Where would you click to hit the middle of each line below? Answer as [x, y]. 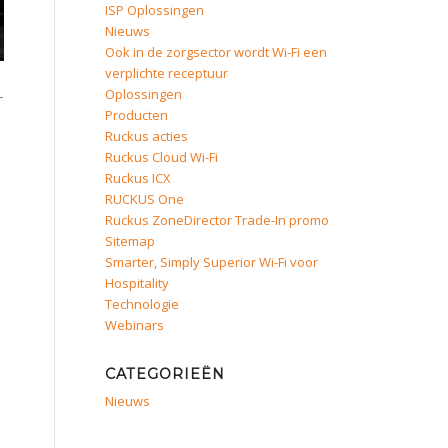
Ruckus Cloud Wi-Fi [162, 157]
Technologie [142, 304]
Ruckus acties [147, 136]
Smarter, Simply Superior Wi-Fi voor [212, 262]
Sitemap [130, 241]
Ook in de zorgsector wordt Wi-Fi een [216, 52]
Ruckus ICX [138, 178]
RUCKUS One [145, 199]
